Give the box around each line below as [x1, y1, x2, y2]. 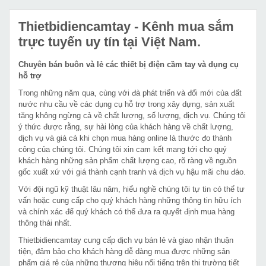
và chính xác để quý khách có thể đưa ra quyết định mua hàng [18, 207, 235, 216]
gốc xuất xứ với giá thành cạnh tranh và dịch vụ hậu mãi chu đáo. [18, 167, 246, 176]
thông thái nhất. [18, 218, 74, 227]
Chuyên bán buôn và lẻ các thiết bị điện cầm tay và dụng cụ [18, 59, 239, 69]
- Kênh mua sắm [131, 18, 234, 34]
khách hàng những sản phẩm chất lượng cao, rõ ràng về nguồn [18, 156, 236, 165]
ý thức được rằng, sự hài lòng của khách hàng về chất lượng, [18, 122, 233, 131]
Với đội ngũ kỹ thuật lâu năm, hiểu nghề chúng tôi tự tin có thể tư [18, 184, 245, 194]
